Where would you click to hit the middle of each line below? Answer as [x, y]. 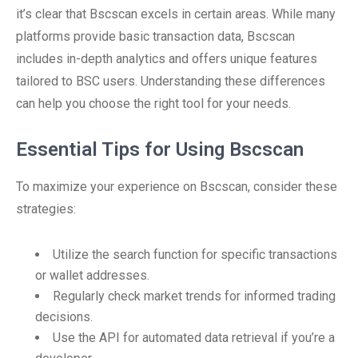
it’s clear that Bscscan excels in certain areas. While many [176, 14]
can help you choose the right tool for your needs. [153, 103]
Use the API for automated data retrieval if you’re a [194, 338]
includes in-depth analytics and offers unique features [167, 59]
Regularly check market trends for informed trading [194, 296]
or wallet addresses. [92, 275]
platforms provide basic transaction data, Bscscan [155, 36]
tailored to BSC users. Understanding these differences [171, 81]
